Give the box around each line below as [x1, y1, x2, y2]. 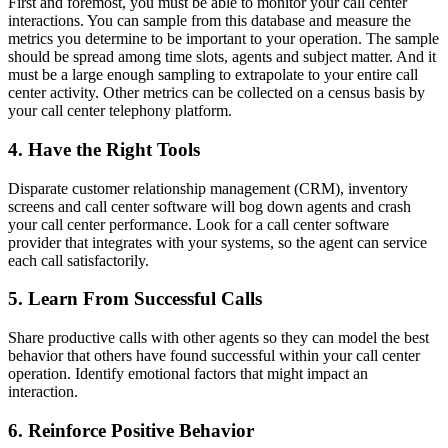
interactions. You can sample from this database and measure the [8, 12, 411, 30]
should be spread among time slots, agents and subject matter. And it [8, 48, 436, 66]
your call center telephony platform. [8, 102, 232, 120]
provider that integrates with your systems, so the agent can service [8, 233, 427, 251]
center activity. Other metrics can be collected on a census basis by [8, 84, 425, 102]
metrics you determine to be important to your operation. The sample [8, 30, 439, 48]
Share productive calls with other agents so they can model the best [8, 329, 429, 347]
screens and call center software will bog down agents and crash [8, 197, 411, 215]
